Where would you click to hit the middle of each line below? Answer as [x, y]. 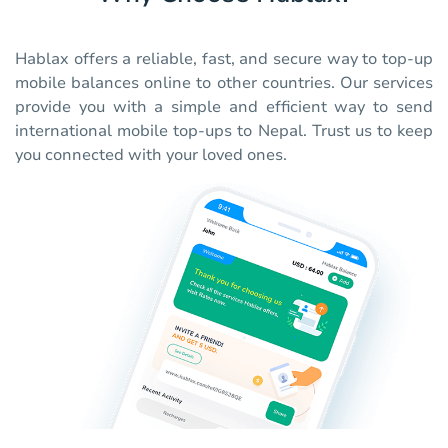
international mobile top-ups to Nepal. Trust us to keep [224, 131]
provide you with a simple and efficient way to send [224, 107]
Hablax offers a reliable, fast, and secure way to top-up [224, 59]
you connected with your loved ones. [151, 155]
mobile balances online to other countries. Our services [224, 83]
